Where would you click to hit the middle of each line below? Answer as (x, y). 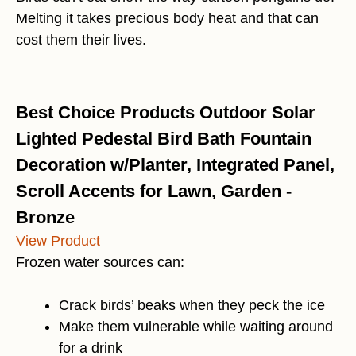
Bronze (45, 218)
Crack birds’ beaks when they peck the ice (192, 306)
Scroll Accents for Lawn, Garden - (154, 192)
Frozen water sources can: (100, 263)
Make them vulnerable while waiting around (196, 327)
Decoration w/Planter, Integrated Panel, (175, 165)
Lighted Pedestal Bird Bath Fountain (164, 139)
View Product (58, 241)
